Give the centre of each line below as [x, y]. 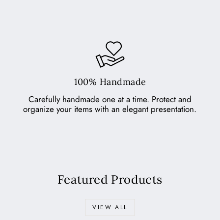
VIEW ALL [110, 207]
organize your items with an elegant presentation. [110, 109]
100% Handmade [110, 82]
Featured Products [110, 180]
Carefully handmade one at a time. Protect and [110, 99]
